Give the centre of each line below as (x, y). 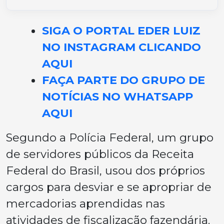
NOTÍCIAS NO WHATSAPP (117, 96)
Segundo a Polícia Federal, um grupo (110, 137)
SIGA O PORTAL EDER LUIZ (121, 30)
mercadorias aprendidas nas (85, 203)
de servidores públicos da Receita (100, 154)
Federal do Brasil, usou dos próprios (105, 170)
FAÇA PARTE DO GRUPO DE (123, 80)
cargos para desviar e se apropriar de (109, 187)
